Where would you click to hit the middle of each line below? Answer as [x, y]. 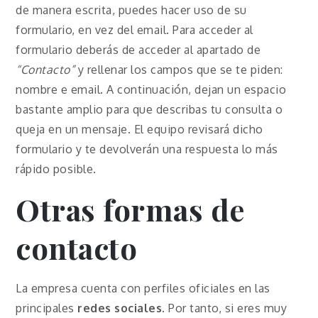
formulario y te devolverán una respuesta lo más [147, 149]
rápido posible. [56, 169]
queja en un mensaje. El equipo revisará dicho [139, 130]
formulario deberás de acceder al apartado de [138, 50]
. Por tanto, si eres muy [225, 308]
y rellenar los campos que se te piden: [179, 70]
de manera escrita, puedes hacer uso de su [131, 10]
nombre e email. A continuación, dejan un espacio [151, 90]
